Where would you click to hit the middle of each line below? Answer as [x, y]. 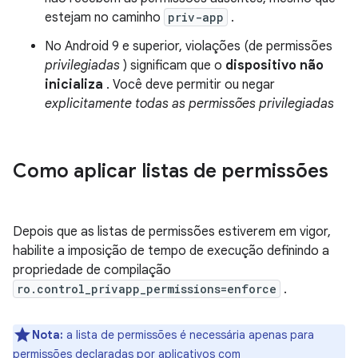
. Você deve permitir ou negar [189, 85]
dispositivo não [274, 66]
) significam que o [173, 66]
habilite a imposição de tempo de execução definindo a [171, 251]
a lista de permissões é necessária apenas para [189, 335]
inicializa [74, 85]
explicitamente [88, 104]
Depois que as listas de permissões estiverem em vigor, [172, 232]
